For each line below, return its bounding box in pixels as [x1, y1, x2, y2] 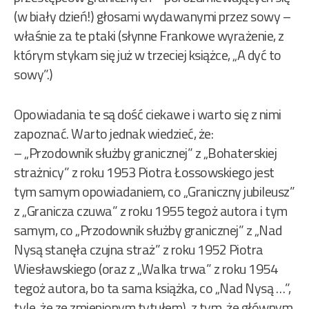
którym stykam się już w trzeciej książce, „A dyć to [14, 44, 281, 66]
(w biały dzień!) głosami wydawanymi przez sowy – [14, 6, 290, 28]
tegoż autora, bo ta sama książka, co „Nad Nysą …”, [14, 277, 290, 299]
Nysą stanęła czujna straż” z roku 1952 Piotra [14, 239, 263, 261]
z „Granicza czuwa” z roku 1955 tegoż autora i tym [14, 200, 288, 222]
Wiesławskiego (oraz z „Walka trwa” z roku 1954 [14, 258, 277, 280]
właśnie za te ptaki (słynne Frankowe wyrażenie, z [14, 25, 284, 47]
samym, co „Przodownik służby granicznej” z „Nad [14, 219, 282, 241]
